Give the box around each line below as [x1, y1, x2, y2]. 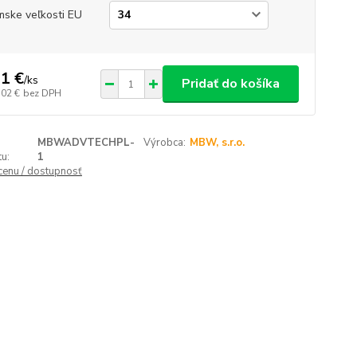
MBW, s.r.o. [190, 135, 245, 150]
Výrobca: [143, 135, 186, 150]
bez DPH [22, 86, 61, 100]
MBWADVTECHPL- [37, 135, 135, 150]
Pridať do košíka [181, 75, 280, 92]
